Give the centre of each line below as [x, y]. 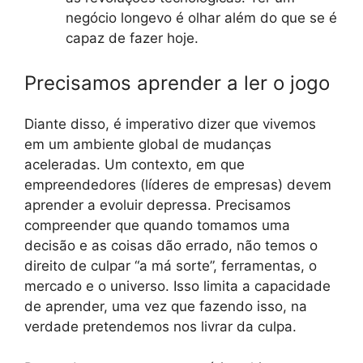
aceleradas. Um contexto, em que [135, 165]
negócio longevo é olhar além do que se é [201, 17]
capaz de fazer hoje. [132, 38]
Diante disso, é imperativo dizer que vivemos [170, 124]
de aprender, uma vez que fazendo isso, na [166, 307]
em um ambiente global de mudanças [148, 145]
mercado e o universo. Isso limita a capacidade [177, 286]
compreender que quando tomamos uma [157, 226]
